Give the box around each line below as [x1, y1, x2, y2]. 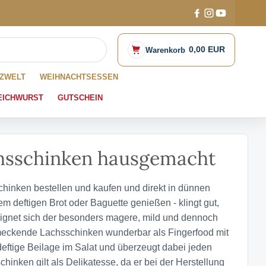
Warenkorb [145, 45, 185, 55]
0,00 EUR [189, 45, 225, 54]
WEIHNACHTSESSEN [40, 72, 118, 81]
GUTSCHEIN [58, 93, 103, 103]
